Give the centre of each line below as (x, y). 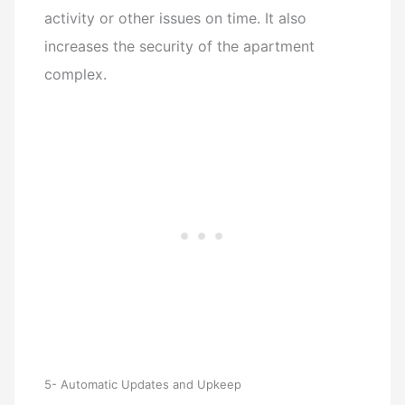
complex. (76, 74)
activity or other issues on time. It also (176, 18)
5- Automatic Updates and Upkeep (143, 384)
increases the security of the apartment (180, 46)
